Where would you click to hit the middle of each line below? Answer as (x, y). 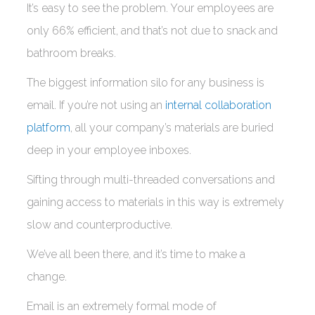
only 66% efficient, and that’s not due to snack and (152, 31)
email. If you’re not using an (96, 105)
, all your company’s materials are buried (172, 128)
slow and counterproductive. (102, 225)
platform (49, 128)
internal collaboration (218, 105)
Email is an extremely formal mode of (122, 306)
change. (50, 277)
